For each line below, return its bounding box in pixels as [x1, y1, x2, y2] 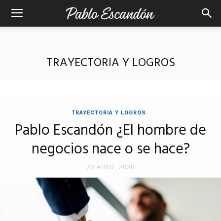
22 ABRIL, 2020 [86, 163, 135, 171]
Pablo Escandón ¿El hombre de [15, 119, 206, 143]
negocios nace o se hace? [31, 138, 190, 161]
